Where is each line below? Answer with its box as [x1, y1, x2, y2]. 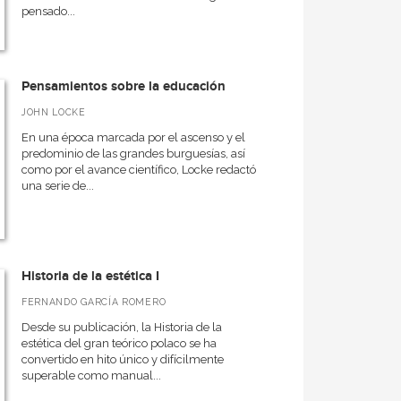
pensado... [21, 4, 75, 18]
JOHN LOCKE [21, 107, 86, 117]
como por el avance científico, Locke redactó [21, 163, 256, 176]
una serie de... [21, 179, 94, 192]
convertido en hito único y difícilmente [21, 353, 224, 366]
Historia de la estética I [21, 268, 159, 285]
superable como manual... [21, 369, 161, 382]
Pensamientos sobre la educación [21, 78, 226, 95]
